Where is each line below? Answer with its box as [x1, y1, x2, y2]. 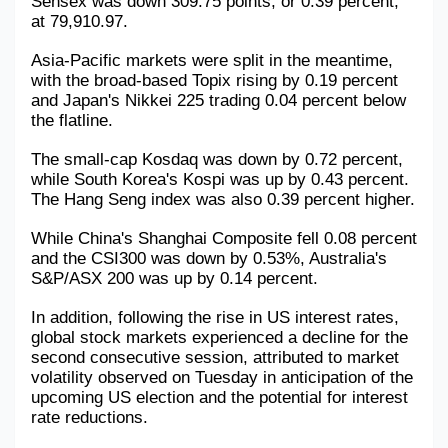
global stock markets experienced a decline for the [31, 327, 408, 347]
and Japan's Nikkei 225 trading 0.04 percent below [31, 90, 406, 110]
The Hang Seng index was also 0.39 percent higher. [31, 189, 415, 209]
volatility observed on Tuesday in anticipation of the [31, 367, 413, 387]
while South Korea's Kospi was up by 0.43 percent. [31, 169, 409, 189]
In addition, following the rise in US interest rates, [31, 307, 399, 327]
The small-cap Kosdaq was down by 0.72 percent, [31, 149, 403, 169]
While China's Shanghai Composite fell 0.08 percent [31, 228, 417, 248]
